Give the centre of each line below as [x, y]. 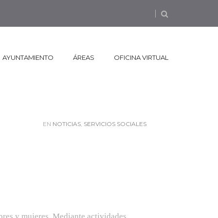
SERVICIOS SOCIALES [115, 124]
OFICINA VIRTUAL [141, 57]
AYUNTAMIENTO [28, 57]
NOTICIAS [67, 124]
